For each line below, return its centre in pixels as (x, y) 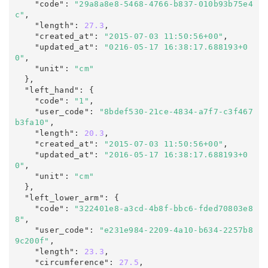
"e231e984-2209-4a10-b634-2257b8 (176, 230)
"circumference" (72, 262)
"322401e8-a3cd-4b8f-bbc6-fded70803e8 (164, 208)
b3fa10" (32, 122)
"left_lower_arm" (64, 197)
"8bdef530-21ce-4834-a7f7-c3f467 (176, 111)
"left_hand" (52, 90)
